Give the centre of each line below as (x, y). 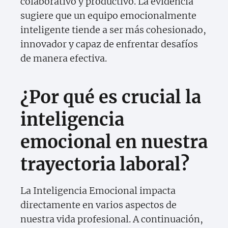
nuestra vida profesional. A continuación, (112, 219)
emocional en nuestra (114, 142)
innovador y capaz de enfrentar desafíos (109, 44)
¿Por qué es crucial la (111, 97)
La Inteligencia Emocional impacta (98, 191)
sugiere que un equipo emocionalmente (108, 16)
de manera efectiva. (64, 59)
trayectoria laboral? (105, 165)
